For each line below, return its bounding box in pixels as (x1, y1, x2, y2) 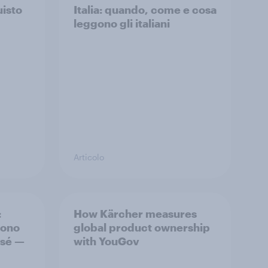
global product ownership (74, 220, 210, 234)
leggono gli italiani (74, 16, 170, 30)
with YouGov (74, 234, 139, 248)
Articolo (74, 151, 104, 162)
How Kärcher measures (74, 206, 197, 220)
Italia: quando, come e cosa (74, 2, 217, 16)
